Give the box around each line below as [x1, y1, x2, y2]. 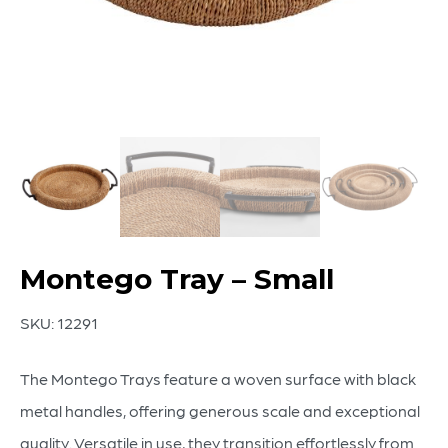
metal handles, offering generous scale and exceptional [20, 401, 420, 420]
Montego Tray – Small [20, 262, 334, 296]
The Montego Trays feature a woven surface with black [20, 369, 416, 388]
